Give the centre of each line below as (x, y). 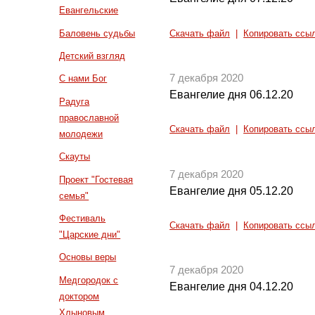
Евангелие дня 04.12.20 (232, 287)
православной (89, 117)
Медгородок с (89, 280)
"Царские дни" (90, 235)
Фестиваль (83, 219)
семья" (74, 195)
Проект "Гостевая (96, 179)
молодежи (81, 134)
